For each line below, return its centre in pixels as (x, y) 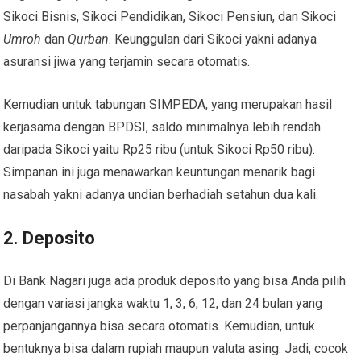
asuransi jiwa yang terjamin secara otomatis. (127, 61)
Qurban (89, 39)
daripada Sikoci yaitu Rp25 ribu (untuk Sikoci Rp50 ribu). (160, 149)
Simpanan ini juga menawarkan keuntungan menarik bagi (160, 172)
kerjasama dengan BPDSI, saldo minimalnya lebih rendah (162, 127)
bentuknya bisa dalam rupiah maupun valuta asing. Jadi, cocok (176, 348)
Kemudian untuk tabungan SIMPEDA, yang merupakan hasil (168, 104)
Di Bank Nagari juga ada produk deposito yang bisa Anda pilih (175, 280)
